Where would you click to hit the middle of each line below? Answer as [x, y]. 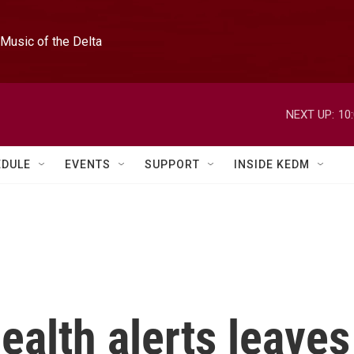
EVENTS [88, 164]
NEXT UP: [310, 114]
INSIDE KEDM [272, 164]
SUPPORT [172, 164]
